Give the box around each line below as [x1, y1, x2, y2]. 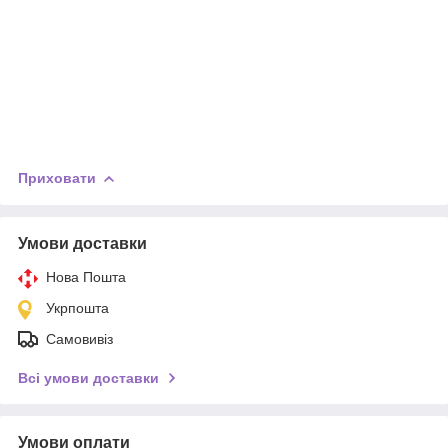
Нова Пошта [46, 268, 126, 285]
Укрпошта [46, 299, 109, 316]
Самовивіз [46, 330, 113, 347]
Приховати [18, 169, 96, 186]
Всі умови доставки [18, 369, 159, 386]
